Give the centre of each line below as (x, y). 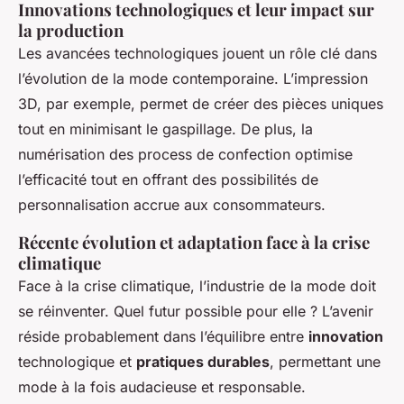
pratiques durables (203, 361)
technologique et (77, 361)
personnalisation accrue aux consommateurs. (172, 204)
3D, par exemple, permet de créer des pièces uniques (201, 103)
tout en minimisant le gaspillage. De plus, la (165, 129)
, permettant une (325, 361)
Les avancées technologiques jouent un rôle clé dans (197, 53)
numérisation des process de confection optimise (185, 154)
